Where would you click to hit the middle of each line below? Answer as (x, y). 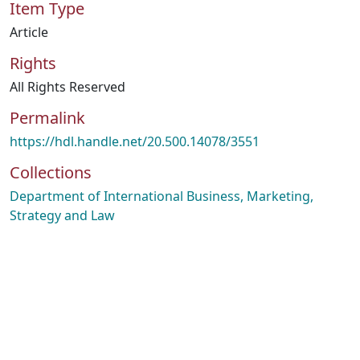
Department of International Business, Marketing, (162, 196)
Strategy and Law (62, 215)
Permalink (47, 118)
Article (29, 32)
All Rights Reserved (67, 87)
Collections (51, 172)
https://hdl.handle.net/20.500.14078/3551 (135, 141)
